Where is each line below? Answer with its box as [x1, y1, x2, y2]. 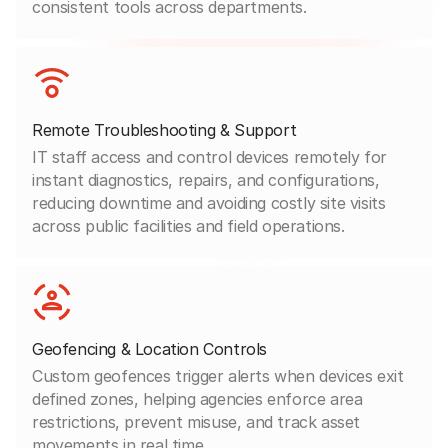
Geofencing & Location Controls [32, 338, 267, 359]
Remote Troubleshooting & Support [32, 119, 297, 140]
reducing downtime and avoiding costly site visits [32, 192, 386, 213]
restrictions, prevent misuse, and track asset [32, 411, 361, 432]
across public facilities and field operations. [32, 215, 345, 236]
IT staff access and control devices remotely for [32, 146, 387, 167]
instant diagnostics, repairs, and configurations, [32, 169, 380, 190]
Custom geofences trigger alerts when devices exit [32, 365, 404, 386]
